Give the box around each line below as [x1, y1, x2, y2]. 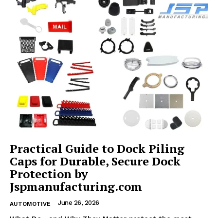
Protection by [10, 165, 88, 182]
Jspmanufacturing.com [10, 178, 142, 194]
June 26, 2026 [58, 199, 99, 206]
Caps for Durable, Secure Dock [10, 153, 181, 169]
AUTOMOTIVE [10, 200, 51, 207]
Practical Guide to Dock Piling [10, 140, 184, 156]
